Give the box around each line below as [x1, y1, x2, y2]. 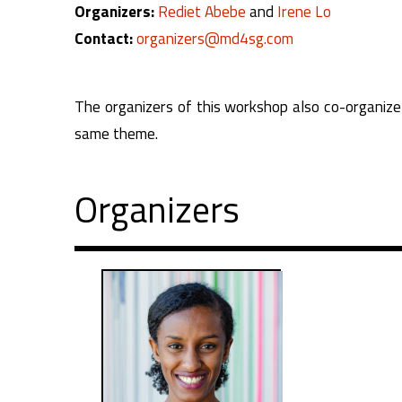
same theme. [74, 121, 159, 145]
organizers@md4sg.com [136, 26, 294, 50]
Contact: [74, 26, 134, 50]
